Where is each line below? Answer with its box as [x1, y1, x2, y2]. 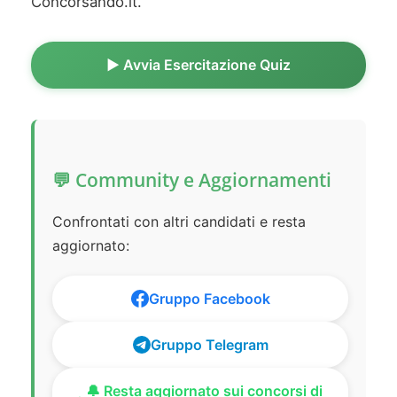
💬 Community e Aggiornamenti [52, 167, 331, 193]
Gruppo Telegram [150, 336, 269, 354]
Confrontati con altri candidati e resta [52, 213, 306, 231]
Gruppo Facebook [148, 290, 270, 308]
